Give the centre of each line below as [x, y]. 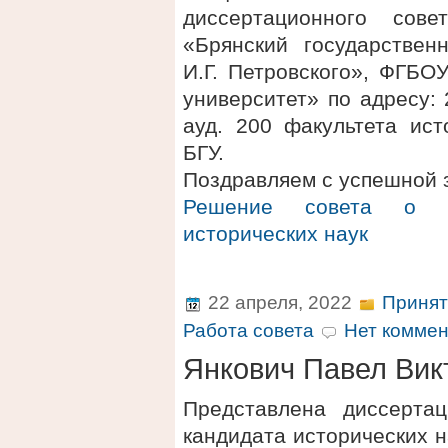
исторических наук [275, 233]
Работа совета [248, 330]
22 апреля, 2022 [280, 302]
